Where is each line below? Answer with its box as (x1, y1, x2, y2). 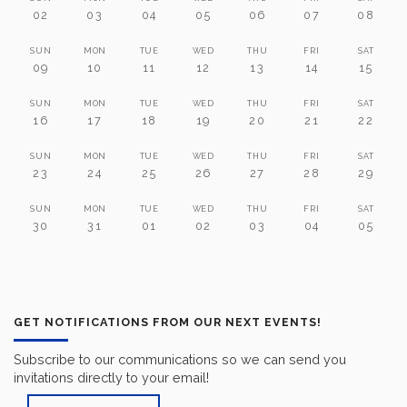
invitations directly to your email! (14, 369, 209, 385)
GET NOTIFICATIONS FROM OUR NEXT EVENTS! (14, 314, 322, 329)
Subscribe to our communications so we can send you (14, 351, 346, 367)
